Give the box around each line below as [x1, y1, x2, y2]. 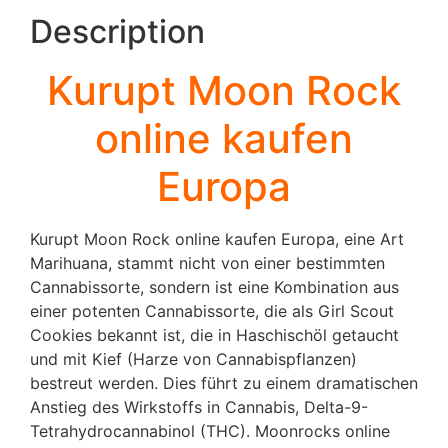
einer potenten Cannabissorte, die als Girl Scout [30, 301, 394, 322]
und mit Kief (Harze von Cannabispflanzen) [30, 349, 357, 370]
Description [30, 12, 205, 52]
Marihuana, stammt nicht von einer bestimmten [30, 253, 385, 274]
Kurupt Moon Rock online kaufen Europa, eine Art [30, 229, 404, 250]
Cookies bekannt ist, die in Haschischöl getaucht [30, 325, 399, 346]
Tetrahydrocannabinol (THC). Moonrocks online [30, 421, 390, 442]
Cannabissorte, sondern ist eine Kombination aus [30, 277, 399, 298]
